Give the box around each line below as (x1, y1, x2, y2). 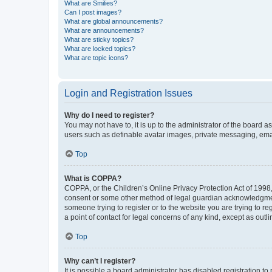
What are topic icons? (64, 53, 128, 61)
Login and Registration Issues (64, 87, 192, 98)
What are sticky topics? (64, 35, 134, 43)
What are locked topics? (64, 44, 135, 52)
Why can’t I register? (64, 256, 135, 265)
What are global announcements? (64, 17, 163, 25)
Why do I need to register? (64, 110, 154, 120)
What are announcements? (64, 26, 144, 34)
